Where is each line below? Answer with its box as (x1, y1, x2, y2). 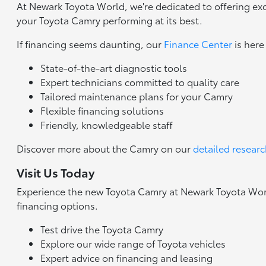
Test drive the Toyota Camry (40, 221, 164, 236)
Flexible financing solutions (40, 103, 164, 117)
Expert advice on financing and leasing (40, 250, 213, 264)
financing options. (17, 198, 99, 212)
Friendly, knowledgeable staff (40, 117, 173, 131)
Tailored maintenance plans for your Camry (40, 88, 233, 103)
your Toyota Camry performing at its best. (17, 12, 203, 27)
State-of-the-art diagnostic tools (40, 60, 188, 74)
